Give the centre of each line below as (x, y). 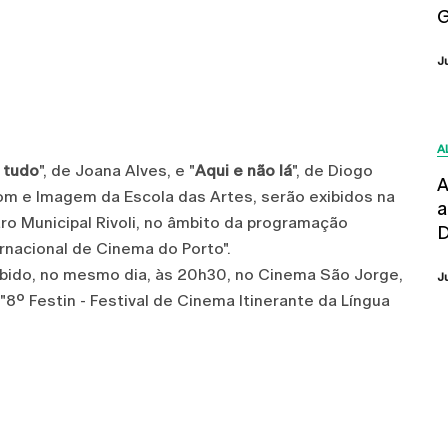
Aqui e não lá (243, 170)
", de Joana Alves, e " (117, 170)
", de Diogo (332, 170)
